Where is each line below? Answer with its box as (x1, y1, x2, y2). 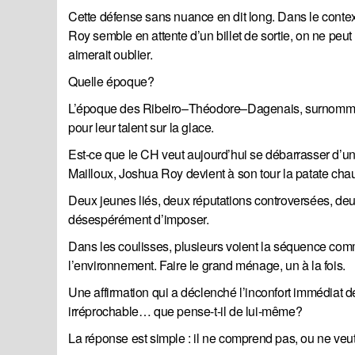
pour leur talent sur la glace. (68, 118, 215, 137)
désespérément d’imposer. (68, 210, 209, 229)
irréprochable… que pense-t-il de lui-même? (68, 302, 303, 321)
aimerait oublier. (68, 45, 153, 64)
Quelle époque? (68, 72, 155, 91)
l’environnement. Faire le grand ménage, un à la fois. (68, 256, 345, 275)
